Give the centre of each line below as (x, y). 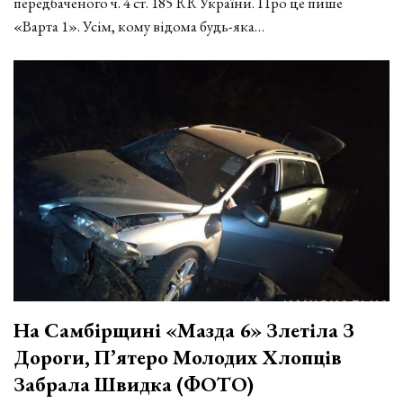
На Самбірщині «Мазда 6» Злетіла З (184, 330)
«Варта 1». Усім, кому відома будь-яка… (139, 27)
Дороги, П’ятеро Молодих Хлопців (178, 357)
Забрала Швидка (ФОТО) (134, 384)
